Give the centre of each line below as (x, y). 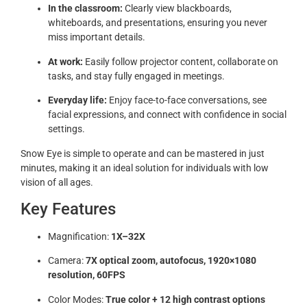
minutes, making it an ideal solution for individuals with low (145, 168)
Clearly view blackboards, (177, 9)
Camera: (67, 261)
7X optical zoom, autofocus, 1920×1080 (171, 261)
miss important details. (97, 37)
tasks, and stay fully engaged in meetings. (136, 76)
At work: (65, 61)
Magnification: (79, 236)
